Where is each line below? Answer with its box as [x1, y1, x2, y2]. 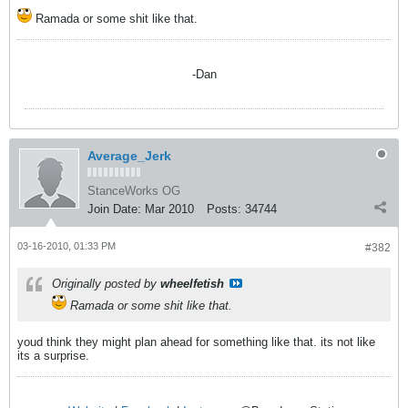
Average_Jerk [87, 148, 171, 163]
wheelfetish [160, 277, 224, 291]
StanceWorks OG [87, 184, 180, 198]
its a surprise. [17, 349, 89, 362]
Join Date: [87, 202, 141, 216]
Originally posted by [52, 277, 160, 291]
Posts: [207, 202, 241, 216]
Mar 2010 [145, 202, 194, 216]
